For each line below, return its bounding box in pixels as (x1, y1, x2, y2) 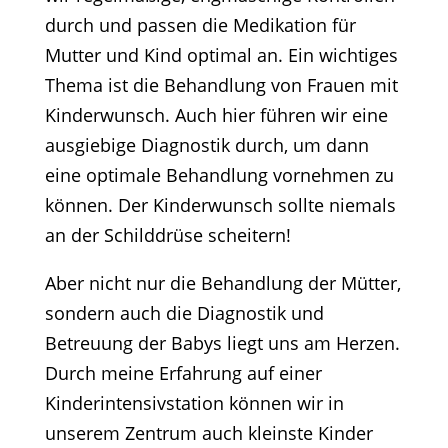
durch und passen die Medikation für (44, 13, 356, 38)
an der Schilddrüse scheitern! (44, 223, 291, 248)
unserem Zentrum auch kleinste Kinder (44, 421, 373, 446)
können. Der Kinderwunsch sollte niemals (44, 193, 396, 218)
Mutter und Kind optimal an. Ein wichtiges (44, 43, 398, 68)
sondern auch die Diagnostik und (44, 301, 324, 326)
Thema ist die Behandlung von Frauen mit (44, 73, 398, 98)
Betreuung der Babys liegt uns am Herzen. (44, 331, 400, 356)
